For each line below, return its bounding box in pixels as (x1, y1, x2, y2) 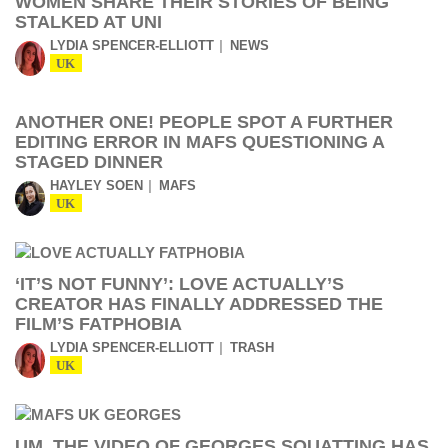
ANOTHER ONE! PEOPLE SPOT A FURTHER (15, 112, 393, 132)
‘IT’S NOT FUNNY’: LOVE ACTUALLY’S (15, 274, 344, 294)
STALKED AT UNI (15, 12, 162, 32)
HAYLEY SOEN (50, 178, 143, 193)
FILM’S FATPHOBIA (15, 314, 182, 334)
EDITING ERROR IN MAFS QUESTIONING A (15, 132, 384, 152)
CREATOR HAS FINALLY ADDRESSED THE (15, 294, 383, 314)
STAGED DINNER (15, 152, 163, 172)
